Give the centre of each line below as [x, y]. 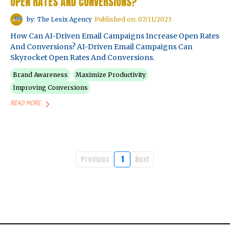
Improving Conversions [50, 87]
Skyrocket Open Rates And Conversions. [82, 57]
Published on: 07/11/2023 [133, 20]
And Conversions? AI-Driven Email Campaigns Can [101, 46]
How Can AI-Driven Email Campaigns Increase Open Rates [115, 36]
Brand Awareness [40, 74]
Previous [95, 160]
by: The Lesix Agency [59, 20]
